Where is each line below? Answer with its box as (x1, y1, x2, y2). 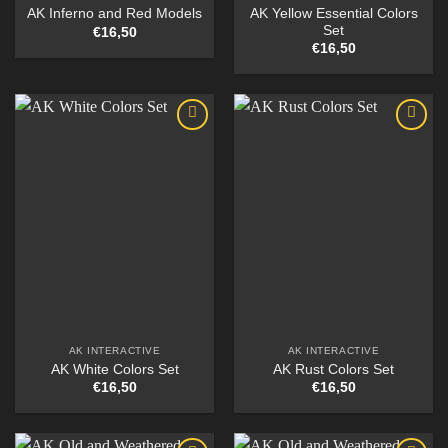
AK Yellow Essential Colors (249, 5, 418, 21)
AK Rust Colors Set (273, 361, 394, 377)
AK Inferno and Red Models (27, 6, 202, 22)
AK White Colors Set (50, 361, 179, 377)
